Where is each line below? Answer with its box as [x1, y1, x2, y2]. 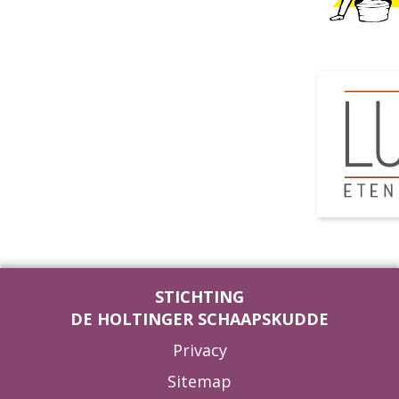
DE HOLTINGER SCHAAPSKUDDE [70, 308, 329, 330]
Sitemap [167, 370, 232, 392]
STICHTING [155, 286, 244, 307]
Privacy [172, 339, 227, 361]
